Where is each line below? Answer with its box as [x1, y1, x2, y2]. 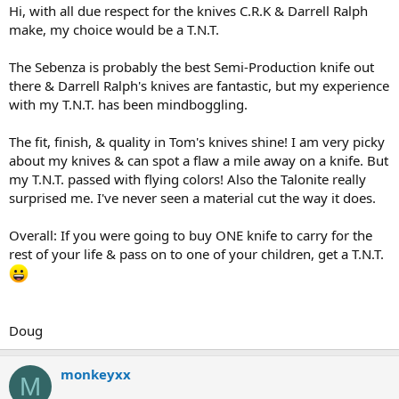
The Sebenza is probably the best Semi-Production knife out [9, 58, 374, 76]
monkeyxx [61, 365, 131, 383]
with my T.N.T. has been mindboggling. [9, 95, 248, 113]
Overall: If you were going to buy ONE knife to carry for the [9, 226, 372, 244]
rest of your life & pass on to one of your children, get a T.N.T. [9, 245, 384, 263]
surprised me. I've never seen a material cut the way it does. [9, 189, 376, 207]
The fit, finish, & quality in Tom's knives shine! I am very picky [9, 133, 385, 151]
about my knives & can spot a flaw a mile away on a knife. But [9, 151, 388, 169]
